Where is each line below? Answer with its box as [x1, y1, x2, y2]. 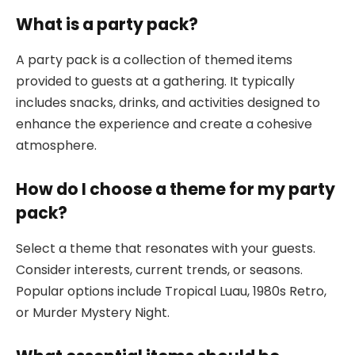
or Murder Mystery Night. [16, 303, 170, 322]
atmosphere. [16, 136, 97, 155]
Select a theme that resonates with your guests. [16, 239, 315, 258]
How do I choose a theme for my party [16, 177, 335, 201]
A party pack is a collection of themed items [16, 50, 292, 69]
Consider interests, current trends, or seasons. [16, 260, 303, 279]
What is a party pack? [16, 13, 198, 36]
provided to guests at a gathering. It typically [16, 71, 295, 90]
